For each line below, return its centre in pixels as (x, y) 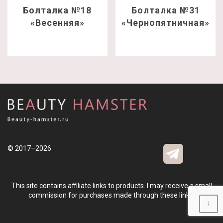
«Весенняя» (57, 22)
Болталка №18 (57, 10)
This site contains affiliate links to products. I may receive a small (111, 185)
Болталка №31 (166, 10)
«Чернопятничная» (166, 22)
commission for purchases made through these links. (111, 195)
